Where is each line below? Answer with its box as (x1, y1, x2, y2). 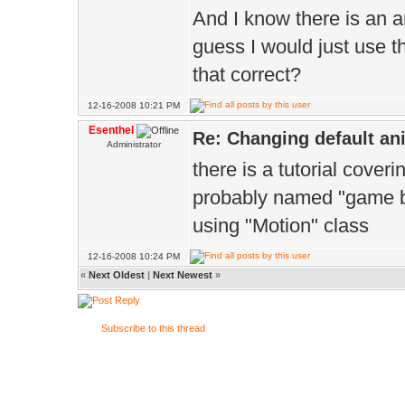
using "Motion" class (193, 214, 369, 237)
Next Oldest (89, 269, 145, 280)
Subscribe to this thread (101, 323, 205, 334)
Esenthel (89, 124, 134, 137)
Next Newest (153, 269, 212, 280)
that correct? (193, 63, 301, 86)
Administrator (107, 139, 161, 149)
